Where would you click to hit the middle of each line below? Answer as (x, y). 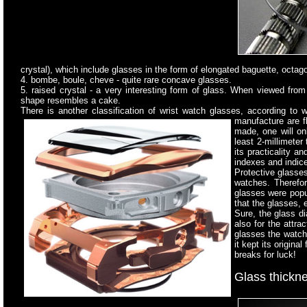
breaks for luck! (265, 255)
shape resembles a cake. (71, 101)
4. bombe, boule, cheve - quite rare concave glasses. (126, 80)
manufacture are (269, 121)
